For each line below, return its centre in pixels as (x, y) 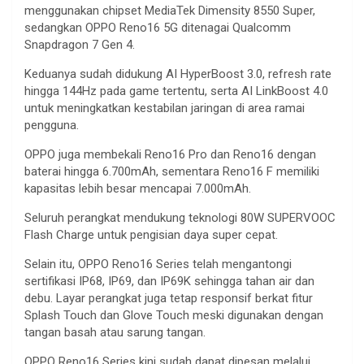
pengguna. (52, 125)
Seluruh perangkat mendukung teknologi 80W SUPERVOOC (180, 217)
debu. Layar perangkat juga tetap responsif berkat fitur (169, 298)
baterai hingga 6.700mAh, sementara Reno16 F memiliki (172, 171)
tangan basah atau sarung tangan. (115, 332)
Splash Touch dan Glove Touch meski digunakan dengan (174, 315)
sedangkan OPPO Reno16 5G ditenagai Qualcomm (158, 27)
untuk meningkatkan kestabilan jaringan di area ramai (165, 108)
